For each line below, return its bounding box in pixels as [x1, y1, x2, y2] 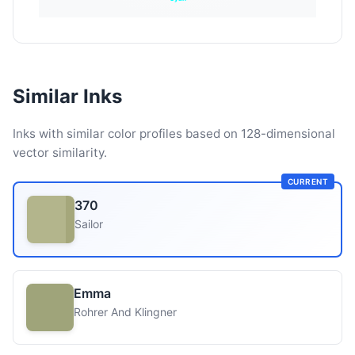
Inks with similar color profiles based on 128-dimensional [13, 126, 335, 141]
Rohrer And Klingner [74, 305, 177, 319]
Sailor [74, 217, 103, 231]
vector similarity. [13, 145, 107, 160]
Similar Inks [13, 85, 122, 108]
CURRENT [287, 177, 328, 186]
